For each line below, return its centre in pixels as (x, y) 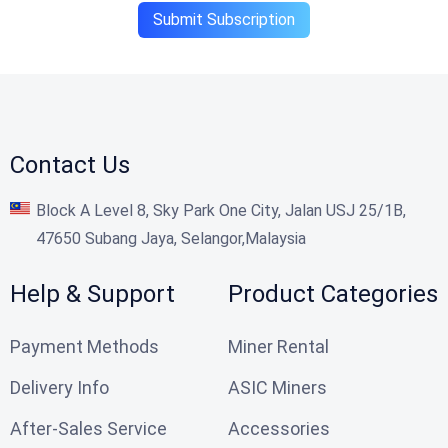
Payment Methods (84, 346)
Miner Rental (278, 346)
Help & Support (92, 293)
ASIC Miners (277, 387)
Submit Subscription (224, 19)
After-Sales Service (88, 428)
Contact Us (70, 164)
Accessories (279, 428)
